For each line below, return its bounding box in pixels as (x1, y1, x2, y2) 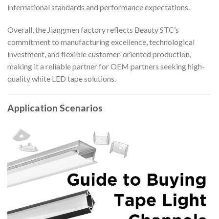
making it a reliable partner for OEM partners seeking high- (7, 61, 205, 71)
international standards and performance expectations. (7, 2, 190, 12)
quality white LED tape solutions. (7, 73, 116, 83)
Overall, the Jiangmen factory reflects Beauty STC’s (7, 24, 179, 34)
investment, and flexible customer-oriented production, (7, 49, 191, 59)
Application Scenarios (7, 102, 103, 114)
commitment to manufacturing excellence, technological (7, 37, 195, 46)
